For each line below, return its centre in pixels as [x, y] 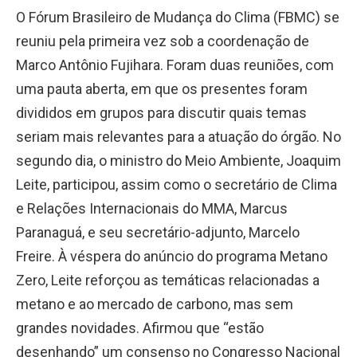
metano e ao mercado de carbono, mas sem [155, 304]
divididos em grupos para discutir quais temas [161, 112]
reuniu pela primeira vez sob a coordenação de [163, 41]
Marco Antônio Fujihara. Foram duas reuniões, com [175, 65]
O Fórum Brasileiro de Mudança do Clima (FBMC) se [178, 17]
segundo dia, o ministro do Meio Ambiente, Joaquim [178, 160]
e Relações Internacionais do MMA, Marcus [152, 208]
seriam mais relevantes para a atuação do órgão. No [178, 136]
